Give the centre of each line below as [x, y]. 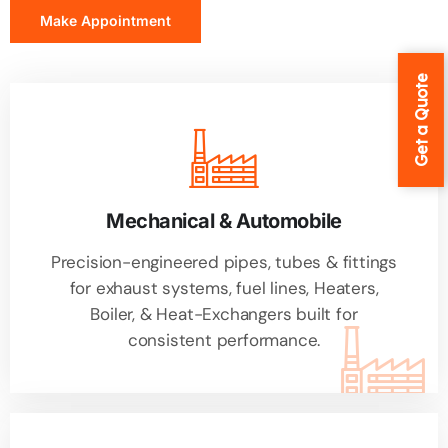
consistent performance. [224, 340]
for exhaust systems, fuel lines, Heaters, [224, 288]
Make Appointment [105, 21]
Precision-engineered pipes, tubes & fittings [224, 262]
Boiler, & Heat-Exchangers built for [224, 314]
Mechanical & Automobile [224, 221]
